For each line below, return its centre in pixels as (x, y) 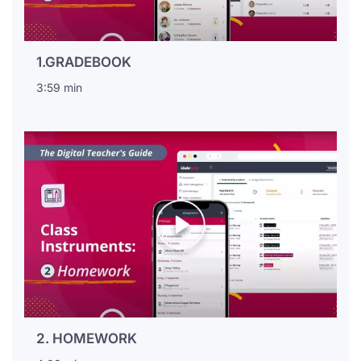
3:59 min (59, 88)
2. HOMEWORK (87, 339)
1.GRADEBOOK (84, 62)
